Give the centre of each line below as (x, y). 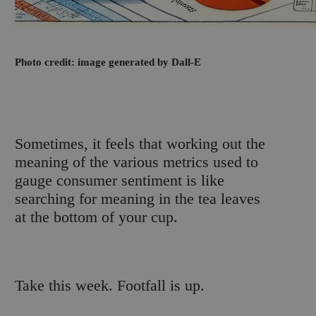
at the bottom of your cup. (97, 217)
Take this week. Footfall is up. (110, 286)
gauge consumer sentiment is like (120, 181)
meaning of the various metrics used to (137, 162)
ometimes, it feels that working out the (145, 144)
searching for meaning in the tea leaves (138, 199)
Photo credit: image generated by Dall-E (108, 62)
